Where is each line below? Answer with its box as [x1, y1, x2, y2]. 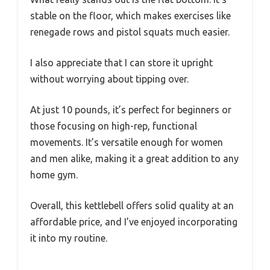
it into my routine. [30, 233, 107, 244]
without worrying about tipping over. [30, 74, 189, 85]
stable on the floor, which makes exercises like [30, 10, 231, 22]
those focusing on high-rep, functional [30, 121, 197, 132]
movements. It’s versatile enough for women [30, 137, 223, 148]
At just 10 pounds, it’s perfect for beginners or [30, 104, 231, 116]
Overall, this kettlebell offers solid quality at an [30, 200, 234, 212]
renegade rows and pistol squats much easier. [30, 27, 230, 38]
